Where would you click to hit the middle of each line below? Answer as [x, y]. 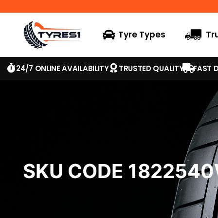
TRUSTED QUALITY [151, 68]
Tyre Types [142, 35]
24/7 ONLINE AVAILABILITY [63, 68]
